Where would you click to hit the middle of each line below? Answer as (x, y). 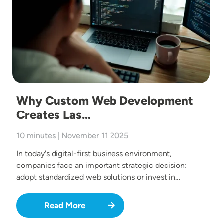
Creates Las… (54, 115)
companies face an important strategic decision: (102, 166)
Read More (64, 205)
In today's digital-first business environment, (94, 154)
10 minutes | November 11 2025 (72, 136)
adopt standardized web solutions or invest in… (98, 177)
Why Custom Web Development (105, 101)
